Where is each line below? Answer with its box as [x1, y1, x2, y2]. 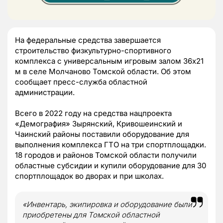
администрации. [15, 87, 77, 97]
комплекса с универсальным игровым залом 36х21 [15, 56, 204, 66]
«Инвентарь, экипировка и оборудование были [22, 199, 192, 209]
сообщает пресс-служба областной [15, 77, 147, 87]
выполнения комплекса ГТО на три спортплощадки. [15, 139, 206, 149]
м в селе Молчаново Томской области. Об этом [15, 66, 191, 76]
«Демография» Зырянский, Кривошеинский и [15, 118, 182, 128]
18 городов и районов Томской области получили [15, 150, 197, 160]
